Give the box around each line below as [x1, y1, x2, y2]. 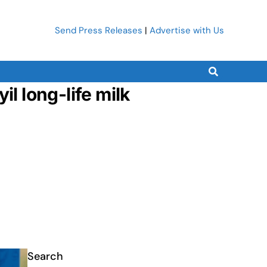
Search [27, 249, 63, 263]
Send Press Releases [55, 24, 142, 36]
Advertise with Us [150, 24, 224, 36]
